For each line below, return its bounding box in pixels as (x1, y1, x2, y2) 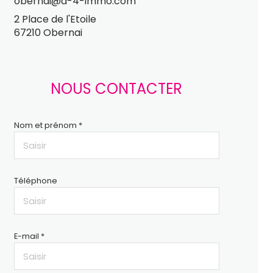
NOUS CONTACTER (51, 79, 183, 99)
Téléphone (13, 175, 57, 186)
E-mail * (13, 231, 44, 241)
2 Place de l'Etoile (13, 12, 96, 26)
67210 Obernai (13, 26, 82, 40)
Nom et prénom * (13, 120, 82, 130)
